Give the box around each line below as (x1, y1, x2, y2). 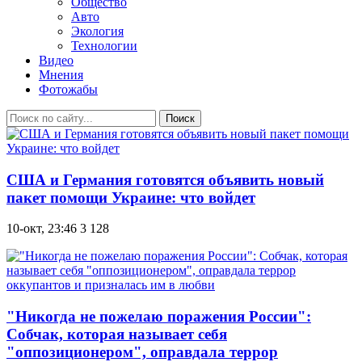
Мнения (39, 68, 83, 82)
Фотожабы (39, 82, 98, 96)
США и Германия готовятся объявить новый (6, 170, 324, 188)
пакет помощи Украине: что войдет (6, 188, 255, 206)
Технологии (71, 39, 137, 53)
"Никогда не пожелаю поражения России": (6, 308, 311, 326)
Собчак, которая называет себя (6, 326, 227, 343)
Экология (71, 24, 124, 38)
